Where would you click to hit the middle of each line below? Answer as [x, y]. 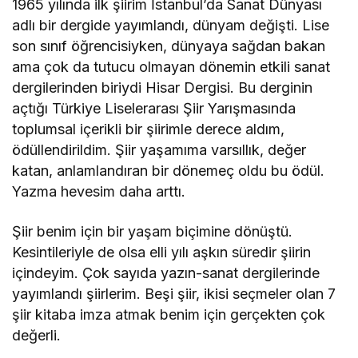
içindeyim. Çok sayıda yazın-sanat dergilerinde [166, 273]
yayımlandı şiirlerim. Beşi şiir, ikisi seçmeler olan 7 [174, 294]
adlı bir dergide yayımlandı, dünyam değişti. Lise [171, 26]
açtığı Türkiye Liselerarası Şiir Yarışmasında [154, 109]
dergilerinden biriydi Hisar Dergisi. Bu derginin [163, 88]
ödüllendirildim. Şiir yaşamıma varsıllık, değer [159, 150]
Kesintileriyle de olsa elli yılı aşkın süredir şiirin [162, 253]
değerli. [36, 336]
